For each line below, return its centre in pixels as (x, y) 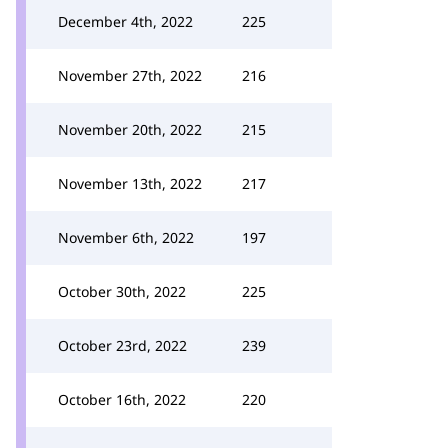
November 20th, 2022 (130, 129)
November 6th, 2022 (126, 237)
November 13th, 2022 (130, 183)
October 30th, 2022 (122, 291)
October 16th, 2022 (122, 399)
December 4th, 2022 (125, 21)
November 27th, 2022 (130, 75)
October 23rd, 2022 (122, 345)
